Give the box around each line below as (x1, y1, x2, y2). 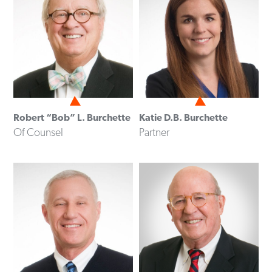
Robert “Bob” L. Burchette (13, 112, 131, 124)
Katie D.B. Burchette (138, 112, 228, 124)
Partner (138, 126, 169, 139)
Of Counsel (13, 126, 64, 139)
